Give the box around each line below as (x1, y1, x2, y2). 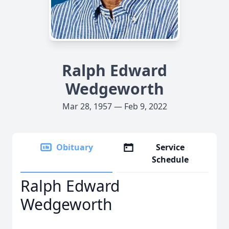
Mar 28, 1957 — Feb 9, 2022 (62, 101, 167, 112)
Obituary (56, 142, 93, 153)
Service (156, 142, 185, 153)
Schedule (152, 154, 189, 165)
